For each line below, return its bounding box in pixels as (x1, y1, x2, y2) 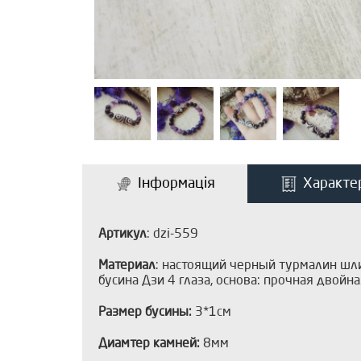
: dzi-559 (147, 228, 198, 242)
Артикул (98, 228, 147, 242)
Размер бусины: (98, 306, 192, 320)
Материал (98, 259, 156, 273)
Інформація (138, 176, 215, 192)
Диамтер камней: (98, 338, 200, 351)
